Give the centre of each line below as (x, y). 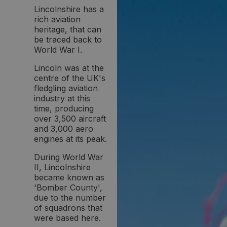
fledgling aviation (66, 88)
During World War (69, 157)
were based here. (67, 218)
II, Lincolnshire (62, 167)
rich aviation (57, 19)
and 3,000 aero (64, 128)
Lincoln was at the (69, 68)
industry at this (62, 98)
